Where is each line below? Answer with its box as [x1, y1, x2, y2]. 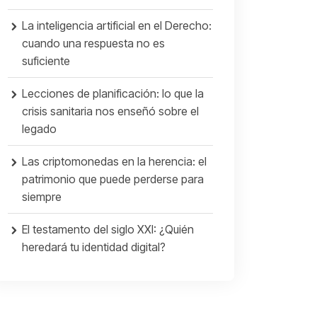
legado [22, 122, 57, 136]
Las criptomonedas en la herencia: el [22, 154, 207, 168]
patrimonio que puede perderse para [22, 172, 204, 186]
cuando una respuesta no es [22, 36, 165, 50]
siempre [22, 190, 62, 204]
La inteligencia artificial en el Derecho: [22, 18, 212, 33]
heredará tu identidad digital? [22, 240, 166, 254]
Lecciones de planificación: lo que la [22, 86, 204, 100]
